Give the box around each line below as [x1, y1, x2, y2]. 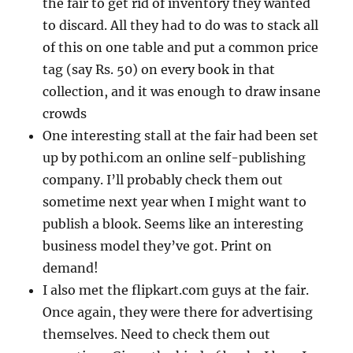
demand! [43, 260, 99, 277]
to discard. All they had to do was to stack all [43, 17, 319, 34]
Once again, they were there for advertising [43, 304, 314, 321]
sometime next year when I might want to [43, 194, 307, 210]
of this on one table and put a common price [43, 39, 319, 56]
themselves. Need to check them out [43, 326, 271, 343]
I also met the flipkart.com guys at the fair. [43, 282, 310, 299]
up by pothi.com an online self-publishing [43, 150, 307, 166]
